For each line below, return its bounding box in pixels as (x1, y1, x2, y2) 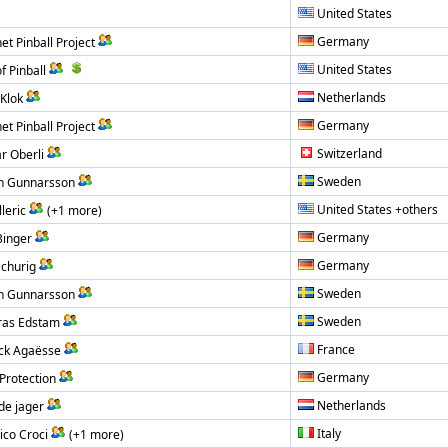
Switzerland (317, 144, 382, 162)
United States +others (317, 200, 438, 218)
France (317, 340, 355, 358)
